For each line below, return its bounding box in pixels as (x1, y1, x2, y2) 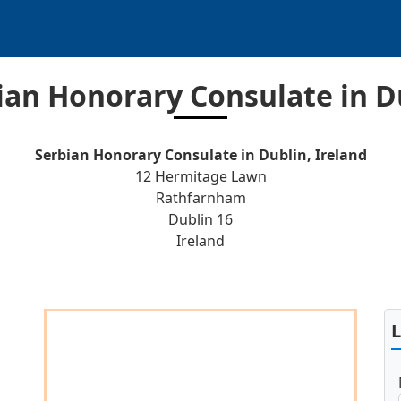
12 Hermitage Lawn (134, 166, 267, 186)
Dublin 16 (168, 209, 233, 229)
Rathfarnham (155, 188, 246, 208)
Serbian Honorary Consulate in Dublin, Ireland (34, 145, 367, 165)
